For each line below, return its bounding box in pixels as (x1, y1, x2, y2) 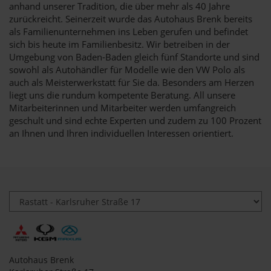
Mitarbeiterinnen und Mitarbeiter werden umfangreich (9, 101, 236, 114)
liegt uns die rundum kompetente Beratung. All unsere (9, 88, 235, 101)
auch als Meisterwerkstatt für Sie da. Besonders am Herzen (9, 76, 254, 88)
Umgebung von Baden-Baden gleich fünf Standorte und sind (9, 50, 260, 63)
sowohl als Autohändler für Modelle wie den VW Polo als (9, 63, 245, 76)
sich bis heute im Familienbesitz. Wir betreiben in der (9, 38, 230, 50)
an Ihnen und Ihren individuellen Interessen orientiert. (9, 126, 233, 139)
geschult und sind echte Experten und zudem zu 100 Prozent (9, 114, 261, 126)
